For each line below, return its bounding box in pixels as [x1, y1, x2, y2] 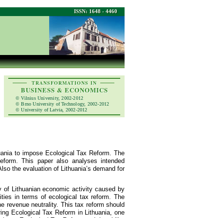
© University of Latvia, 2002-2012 [16, 107, 88, 112]
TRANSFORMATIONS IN [32, 79, 97, 86]
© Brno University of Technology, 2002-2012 [16, 101, 109, 107]
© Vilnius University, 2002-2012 [16, 95, 84, 101]
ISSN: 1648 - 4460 [74, 8, 117, 14]
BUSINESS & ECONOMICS [20, 85, 108, 94]
